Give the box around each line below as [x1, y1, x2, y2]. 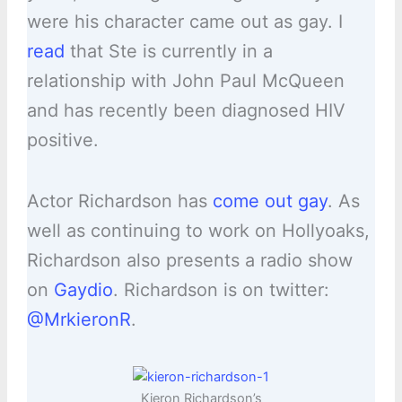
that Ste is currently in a [64, 40, 273, 63]
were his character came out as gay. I [26, 11, 343, 33]
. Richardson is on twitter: [112, 279, 329, 301]
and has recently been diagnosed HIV [26, 100, 345, 122]
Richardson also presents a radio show [26, 249, 353, 272]
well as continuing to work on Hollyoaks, [26, 220, 370, 242]
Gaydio [53, 279, 113, 301]
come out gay [212, 190, 328, 213]
